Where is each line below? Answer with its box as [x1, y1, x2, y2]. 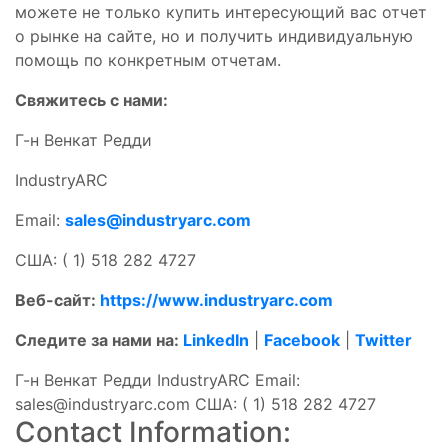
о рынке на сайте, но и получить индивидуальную [15, 25, 413, 46]
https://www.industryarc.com [100, 289, 333, 310]
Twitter [355, 329, 412, 350]
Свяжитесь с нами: [15, 89, 168, 110]
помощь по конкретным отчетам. [15, 49, 281, 70]
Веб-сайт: [15, 289, 100, 310]
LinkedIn [183, 329, 249, 350]
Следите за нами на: [15, 329, 183, 350]
